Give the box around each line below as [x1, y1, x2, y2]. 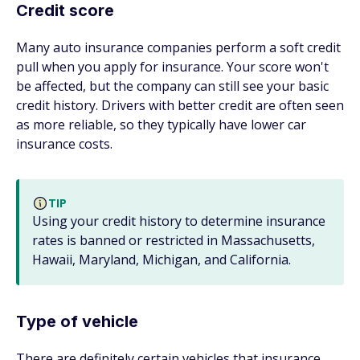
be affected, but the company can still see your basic [16, 77, 329, 95]
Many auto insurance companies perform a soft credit [16, 39, 341, 56]
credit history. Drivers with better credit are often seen [16, 96, 344, 114]
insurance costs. [16, 135, 112, 153]
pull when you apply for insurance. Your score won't [16, 58, 329, 76]
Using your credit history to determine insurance [32, 212, 325, 230]
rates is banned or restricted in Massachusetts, [32, 231, 315, 249]
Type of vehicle [16, 312, 138, 331]
